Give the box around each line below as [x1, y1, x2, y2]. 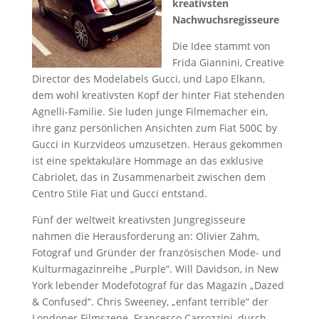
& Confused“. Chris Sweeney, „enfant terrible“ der [31, 295, 268, 308]
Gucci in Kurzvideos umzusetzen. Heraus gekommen [31, 137, 283, 151]
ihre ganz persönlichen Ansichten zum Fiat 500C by [31, 121, 277, 135]
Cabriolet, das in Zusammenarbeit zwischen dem [31, 170, 266, 184]
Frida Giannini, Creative [172, 56, 284, 69]
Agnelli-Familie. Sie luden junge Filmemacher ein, [31, 105, 268, 118]
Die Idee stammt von [172, 39, 271, 53]
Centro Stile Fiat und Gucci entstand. [31, 187, 207, 200]
